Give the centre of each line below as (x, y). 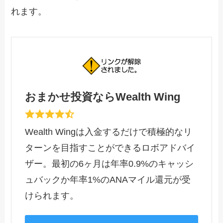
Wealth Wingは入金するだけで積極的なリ (109, 132)
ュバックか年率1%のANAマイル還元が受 (108, 180)
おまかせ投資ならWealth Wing (103, 97)
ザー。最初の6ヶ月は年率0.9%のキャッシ (110, 164)
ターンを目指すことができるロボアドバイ (110, 148)
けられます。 (52, 196)
